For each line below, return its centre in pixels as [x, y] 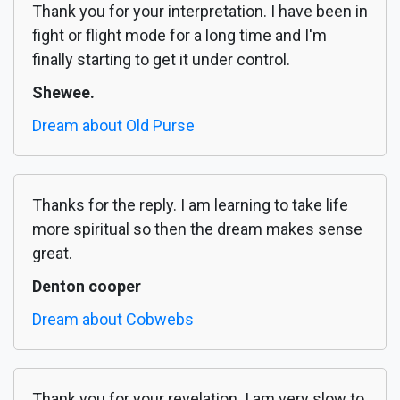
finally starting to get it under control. [161, 60]
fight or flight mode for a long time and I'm [179, 36]
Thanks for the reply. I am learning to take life [190, 205]
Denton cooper [87, 287]
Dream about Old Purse [113, 126]
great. [52, 254]
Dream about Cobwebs [113, 320]
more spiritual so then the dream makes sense [197, 229]
